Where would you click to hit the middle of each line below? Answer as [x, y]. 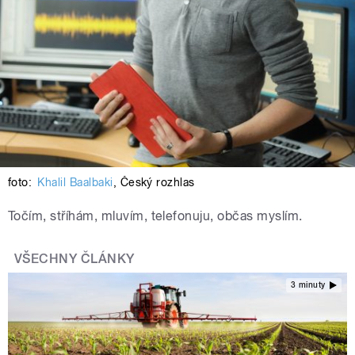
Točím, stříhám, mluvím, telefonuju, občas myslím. [155, 216]
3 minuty [308, 285]
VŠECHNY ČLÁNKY [74, 258]
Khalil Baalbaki [75, 182]
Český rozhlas [157, 182]
